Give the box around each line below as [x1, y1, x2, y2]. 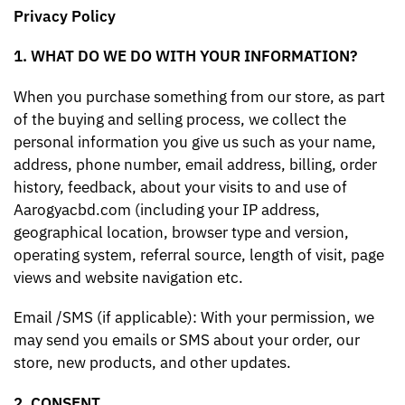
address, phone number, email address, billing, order [14, 154, 377, 174]
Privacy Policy [14, 5, 116, 26]
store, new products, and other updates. [14, 353, 291, 373]
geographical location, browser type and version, [14, 221, 349, 242]
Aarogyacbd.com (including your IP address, [14, 199, 320, 220]
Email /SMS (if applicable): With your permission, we [14, 307, 374, 328]
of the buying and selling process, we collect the [14, 108, 346, 129]
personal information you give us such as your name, [14, 131, 376, 152]
